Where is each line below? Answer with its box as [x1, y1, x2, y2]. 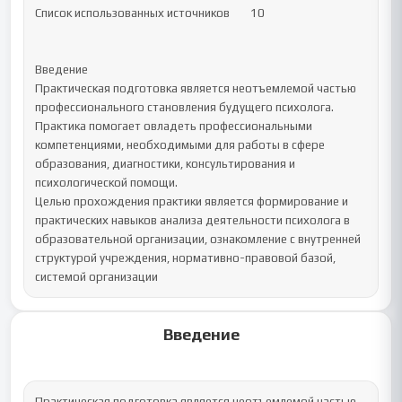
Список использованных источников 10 [35, 6, 231, 20]
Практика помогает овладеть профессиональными [35, 119, 313, 133]
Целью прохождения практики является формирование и [35, 195, 349, 208]
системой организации [35, 270, 159, 284]
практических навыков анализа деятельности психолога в [35, 214, 351, 227]
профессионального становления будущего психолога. [35, 100, 335, 114]
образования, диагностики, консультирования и [35, 157, 296, 170]
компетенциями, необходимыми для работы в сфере [35, 138, 326, 152]
